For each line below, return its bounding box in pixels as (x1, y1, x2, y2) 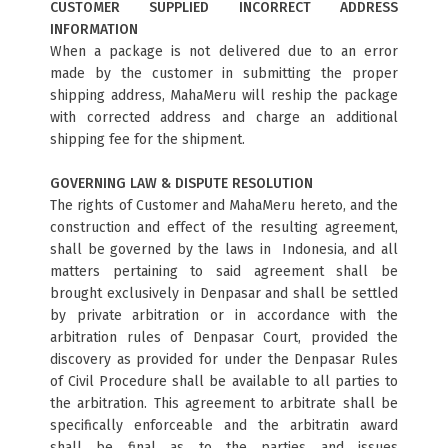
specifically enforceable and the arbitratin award (50, 417, 398, 434)
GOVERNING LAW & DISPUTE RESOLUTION (50, 175, 313, 192)
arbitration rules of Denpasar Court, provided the (50, 329, 398, 346)
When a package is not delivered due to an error (50, 43, 398, 60)
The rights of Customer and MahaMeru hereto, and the (50, 197, 398, 214)
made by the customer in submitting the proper (50, 65, 398, 82)
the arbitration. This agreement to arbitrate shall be (50, 395, 398, 412)
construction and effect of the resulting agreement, (50, 219, 398, 236)
